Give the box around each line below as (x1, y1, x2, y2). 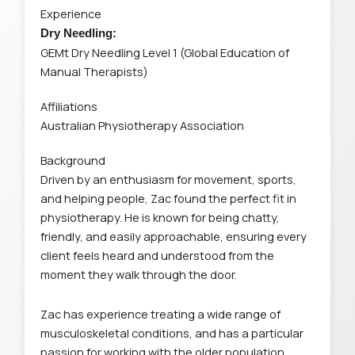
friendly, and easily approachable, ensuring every (40, 228, 307, 244)
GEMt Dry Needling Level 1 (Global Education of (40, 44, 290, 60)
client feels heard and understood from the (40, 247, 275, 263)
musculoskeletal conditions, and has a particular (40, 324, 304, 341)
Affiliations (40, 98, 98, 114)
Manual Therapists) (40, 63, 149, 79)
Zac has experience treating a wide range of (40, 305, 281, 322)
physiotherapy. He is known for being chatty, (40, 209, 281, 225)
